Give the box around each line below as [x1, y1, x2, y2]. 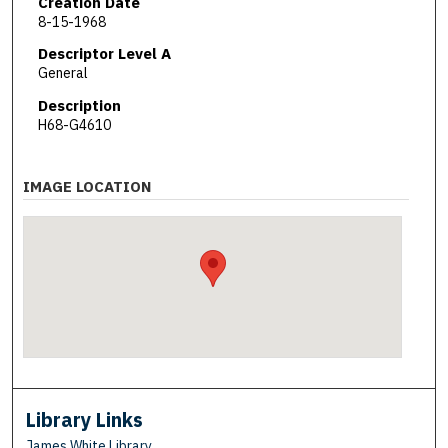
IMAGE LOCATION [23, 177, 152, 197]
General [37, 64, 88, 83]
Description [37, 95, 121, 115]
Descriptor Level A [37, 44, 171, 64]
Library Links [26, 407, 144, 433]
